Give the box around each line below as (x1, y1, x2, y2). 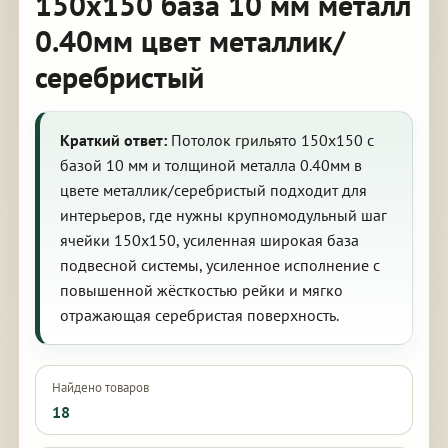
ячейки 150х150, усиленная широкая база (59, 230, 359, 250)
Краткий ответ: (59, 130, 167, 150)
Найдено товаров (51, 379, 149, 396)
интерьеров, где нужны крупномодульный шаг (59, 205, 387, 225)
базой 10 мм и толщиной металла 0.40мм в (59, 155, 362, 175)
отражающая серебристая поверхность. (59, 305, 339, 325)
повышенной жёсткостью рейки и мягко (59, 280, 343, 300)
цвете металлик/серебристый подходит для (59, 180, 367, 200)
